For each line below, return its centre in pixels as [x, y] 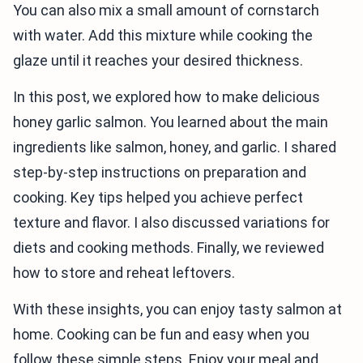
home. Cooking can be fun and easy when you [161, 334]
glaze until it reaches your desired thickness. [158, 60]
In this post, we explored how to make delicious [167, 97]
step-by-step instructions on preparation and [160, 172]
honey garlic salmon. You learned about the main [171, 122]
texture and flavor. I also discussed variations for [171, 222]
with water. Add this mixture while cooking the [163, 35]
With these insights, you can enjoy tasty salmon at [177, 309]
